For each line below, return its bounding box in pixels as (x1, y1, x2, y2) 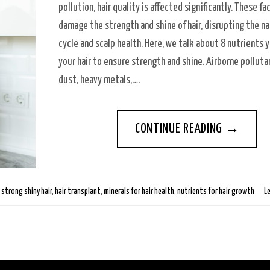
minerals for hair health (104, 187, 174, 196)
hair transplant (55, 187, 101, 196)
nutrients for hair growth (177, 187, 254, 196)
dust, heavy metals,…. (58, 75, 140, 86)
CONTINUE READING (134, 122, 225, 136)
